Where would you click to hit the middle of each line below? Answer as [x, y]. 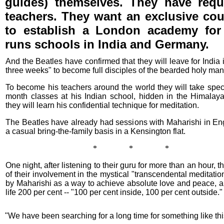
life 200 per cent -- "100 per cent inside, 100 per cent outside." [114, 192]
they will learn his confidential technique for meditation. [102, 105]
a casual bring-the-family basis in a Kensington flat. [95, 131]
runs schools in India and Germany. [107, 44]
